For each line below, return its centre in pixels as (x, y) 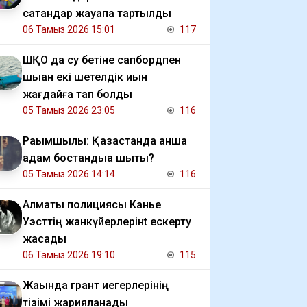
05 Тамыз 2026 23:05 (69, 110)
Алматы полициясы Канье (92, 205)
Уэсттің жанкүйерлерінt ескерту (107, 222)
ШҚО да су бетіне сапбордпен (102, 60)
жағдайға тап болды (77, 94)
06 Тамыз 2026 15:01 (69, 29)
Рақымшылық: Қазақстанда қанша (105, 141)
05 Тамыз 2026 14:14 (69, 174)
